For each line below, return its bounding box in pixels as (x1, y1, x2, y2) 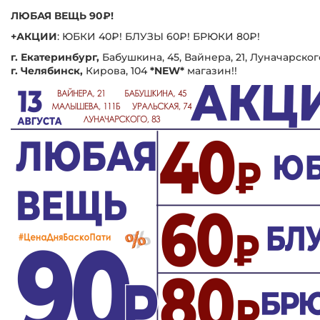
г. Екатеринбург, (11, 50, 102, 64)
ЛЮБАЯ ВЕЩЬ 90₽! (11, 9, 114, 22)
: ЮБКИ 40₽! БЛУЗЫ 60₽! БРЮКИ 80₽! (57, 29, 260, 43)
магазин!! (184, 64, 237, 77)
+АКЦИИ (11, 29, 57, 43)
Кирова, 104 (83, 64, 150, 77)
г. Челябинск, (11, 64, 83, 77)
